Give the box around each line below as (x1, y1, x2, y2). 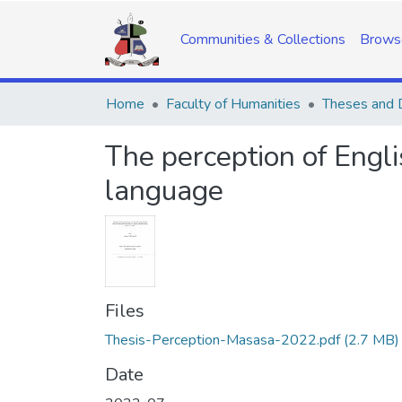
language (105, 171, 223, 210)
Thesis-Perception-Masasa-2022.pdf (105, 330, 340, 350)
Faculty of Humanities (166, 94, 301, 114)
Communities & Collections (180, 30, 345, 49)
